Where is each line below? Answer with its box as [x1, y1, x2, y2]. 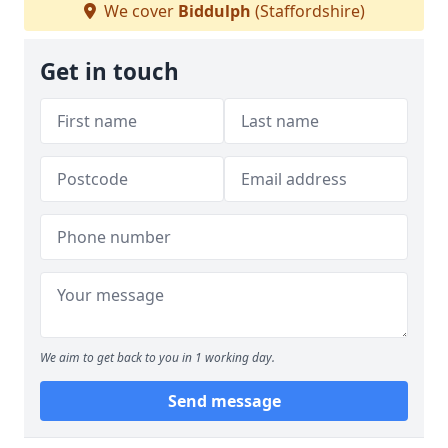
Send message [167, 390, 281, 412]
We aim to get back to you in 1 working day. [40, 349, 275, 366]
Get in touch [40, 56, 179, 87]
